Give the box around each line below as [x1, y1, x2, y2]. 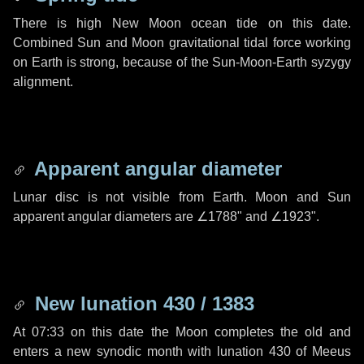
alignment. [13, 75, 73, 89]
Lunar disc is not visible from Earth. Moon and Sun [13, 190, 351, 204]
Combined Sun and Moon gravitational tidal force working [13, 36, 351, 50]
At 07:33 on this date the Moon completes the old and [13, 325, 351, 339]
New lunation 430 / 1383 [29, 292, 254, 314]
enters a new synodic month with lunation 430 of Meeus [13, 344, 351, 358]
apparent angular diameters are [13, 210, 197, 223]
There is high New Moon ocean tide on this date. [13, 16, 351, 30]
